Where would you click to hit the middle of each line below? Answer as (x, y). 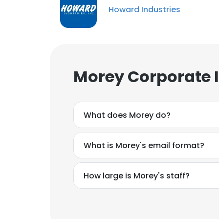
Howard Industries (144, 9)
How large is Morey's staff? (137, 175)
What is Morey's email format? (144, 145)
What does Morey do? (127, 115)
